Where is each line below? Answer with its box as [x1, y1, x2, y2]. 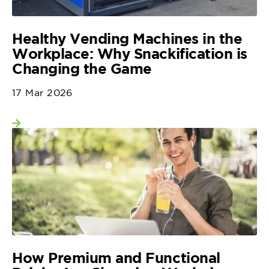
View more [11, 118, 112, 137]
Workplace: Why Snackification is [12, 46, 247, 61]
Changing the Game [12, 61, 152, 76]
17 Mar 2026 [12, 87, 73, 98]
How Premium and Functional [12, 249, 220, 265]
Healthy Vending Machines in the [12, 31, 243, 46]
